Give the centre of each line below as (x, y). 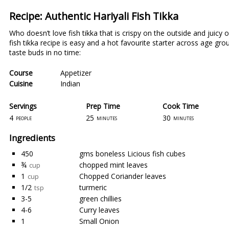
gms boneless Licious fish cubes (132, 154)
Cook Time (181, 106)
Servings (23, 106)
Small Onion (99, 221)
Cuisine (21, 84)
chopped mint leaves (113, 165)
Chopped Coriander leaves (123, 176)
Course (21, 73)
